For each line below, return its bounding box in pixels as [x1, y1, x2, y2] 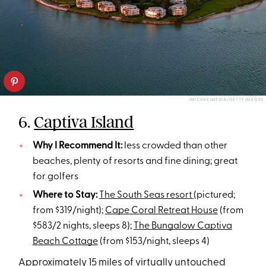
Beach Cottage [32, 236, 98, 246]
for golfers [32, 172, 78, 182]
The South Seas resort [99, 190, 194, 200]
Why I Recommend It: [32, 141, 124, 151]
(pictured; [193, 190, 235, 200]
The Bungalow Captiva [133, 221, 232, 231]
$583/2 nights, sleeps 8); [32, 221, 134, 231]
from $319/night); [32, 205, 105, 216]
